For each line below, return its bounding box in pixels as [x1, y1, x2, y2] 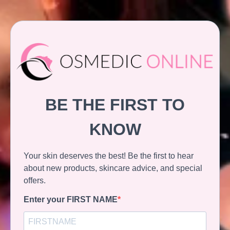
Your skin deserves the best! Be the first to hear [24, 151, 194, 160]
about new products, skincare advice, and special [24, 163, 202, 172]
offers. [24, 176, 46, 185]
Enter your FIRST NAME [24, 195, 118, 204]
